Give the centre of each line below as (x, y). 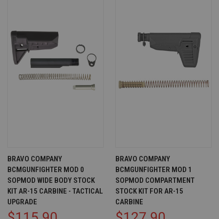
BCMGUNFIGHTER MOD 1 (154, 170)
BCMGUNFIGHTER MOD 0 (46, 170)
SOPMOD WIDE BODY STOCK (51, 180)
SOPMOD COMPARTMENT (155, 180)
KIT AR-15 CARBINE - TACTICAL (55, 191)
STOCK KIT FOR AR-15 (149, 191)
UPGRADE (22, 202)
